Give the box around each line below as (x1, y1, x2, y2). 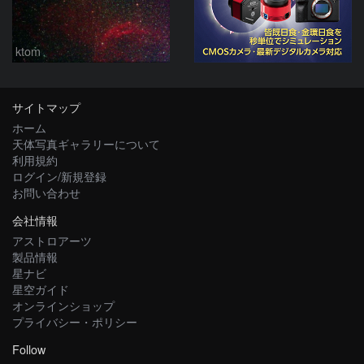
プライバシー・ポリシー (12, 313, 137, 331)
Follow (12, 340, 45, 358)
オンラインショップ (12, 297, 115, 314)
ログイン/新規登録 (12, 167, 106, 185)
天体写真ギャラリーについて (12, 135, 160, 153)
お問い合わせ (12, 184, 80, 201)
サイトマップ (12, 98, 80, 116)
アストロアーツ (12, 232, 92, 249)
